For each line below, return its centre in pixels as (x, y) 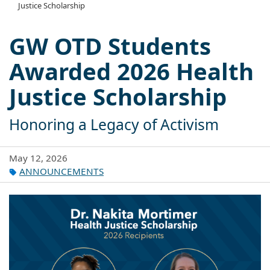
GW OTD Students (110, 46)
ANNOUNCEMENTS (61, 171)
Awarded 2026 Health (131, 71)
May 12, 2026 (38, 158)
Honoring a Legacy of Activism (114, 124)
